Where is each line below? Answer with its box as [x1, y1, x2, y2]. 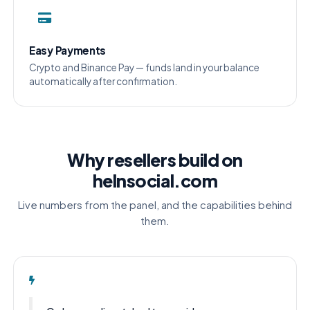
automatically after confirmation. [29, 75, 178, 88]
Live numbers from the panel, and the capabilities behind [18, 199, 292, 212]
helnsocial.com [92, 170, 218, 192]
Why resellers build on [67, 149, 243, 172]
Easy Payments [29, 44, 107, 57]
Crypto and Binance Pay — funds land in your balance [29, 62, 260, 74]
